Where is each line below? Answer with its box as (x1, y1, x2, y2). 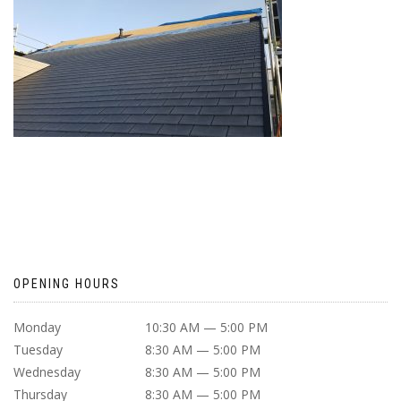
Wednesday (13, 363, 81, 380)
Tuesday (13, 341, 63, 358)
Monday (13, 319, 61, 336)
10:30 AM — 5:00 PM (145, 319, 268, 336)
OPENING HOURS (13, 277, 120, 291)
